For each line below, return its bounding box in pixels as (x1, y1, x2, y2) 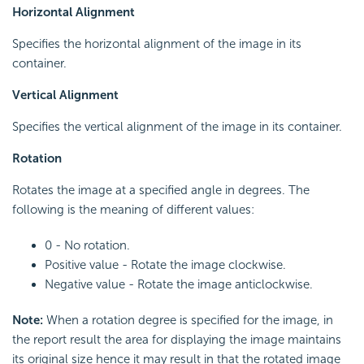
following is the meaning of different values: (12, 201, 254, 217)
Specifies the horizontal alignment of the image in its (12, 36, 301, 51)
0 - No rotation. (45, 237, 130, 253)
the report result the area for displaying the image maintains (12, 331, 341, 347)
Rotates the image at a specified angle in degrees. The (12, 182, 310, 197)
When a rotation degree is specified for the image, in (43, 312, 333, 327)
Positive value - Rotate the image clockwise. (45, 257, 286, 272)
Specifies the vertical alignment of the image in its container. (12, 119, 342, 134)
